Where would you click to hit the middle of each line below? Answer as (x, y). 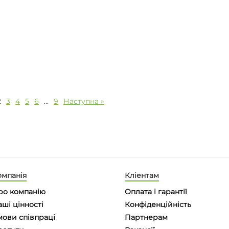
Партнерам (146, 217)
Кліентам (142, 175)
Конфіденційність (158, 204)
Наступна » (84, 101)
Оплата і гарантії (156, 192)
